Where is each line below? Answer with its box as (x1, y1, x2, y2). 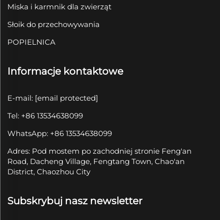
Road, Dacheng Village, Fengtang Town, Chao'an (7, 156, 185, 166)
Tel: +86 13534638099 (7, 110, 83, 120)
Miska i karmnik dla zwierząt (7, 1, 111, 11)
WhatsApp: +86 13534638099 (7, 128, 112, 138)
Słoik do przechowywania (7, 19, 100, 29)
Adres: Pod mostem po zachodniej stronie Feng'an (7, 146, 192, 156)
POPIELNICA (7, 37, 55, 47)
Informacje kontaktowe (7, 65, 123, 77)
